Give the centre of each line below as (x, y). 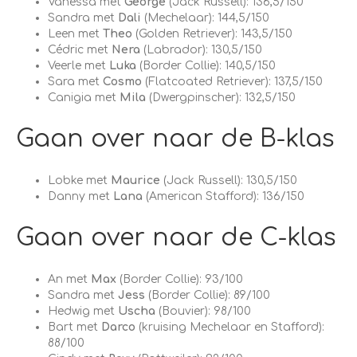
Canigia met (84, 98)
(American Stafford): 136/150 (225, 196)
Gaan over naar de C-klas (176, 238)
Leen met (75, 34)
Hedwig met (83, 311)
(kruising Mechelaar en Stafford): (230, 327)
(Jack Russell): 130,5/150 (230, 180)
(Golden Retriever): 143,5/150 (212, 34)
